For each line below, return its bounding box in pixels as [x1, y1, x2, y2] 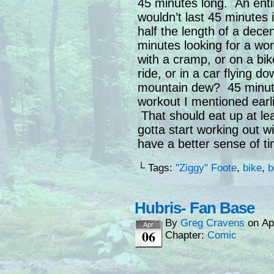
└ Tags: [138, 162, 176, 174]
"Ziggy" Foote [176, 162, 237, 174]
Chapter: [165, 229, 207, 242]
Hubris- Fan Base [135, 199, 254, 218]
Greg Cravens [180, 217, 245, 229]
